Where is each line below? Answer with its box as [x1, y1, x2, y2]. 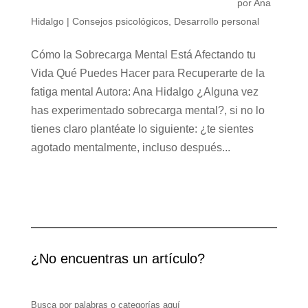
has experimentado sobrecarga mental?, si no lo [30, 104, 265, 116]
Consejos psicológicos [71, 16, 168, 27]
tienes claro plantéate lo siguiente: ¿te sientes [30, 123, 254, 135]
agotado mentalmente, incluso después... [30, 142, 230, 153]
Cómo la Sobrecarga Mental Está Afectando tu [30, 49, 256, 60]
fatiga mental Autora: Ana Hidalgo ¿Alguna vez [30, 86, 258, 98]
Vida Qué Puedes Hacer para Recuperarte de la [30, 67, 265, 79]
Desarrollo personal [173, 16, 259, 27]
